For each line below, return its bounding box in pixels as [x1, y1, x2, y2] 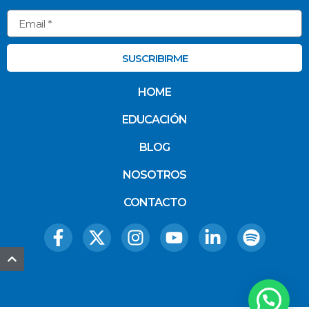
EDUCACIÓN [122, 113, 187, 127]
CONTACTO [123, 196, 186, 210]
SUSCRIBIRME [121, 51, 188, 65]
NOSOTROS [123, 168, 186, 182]
